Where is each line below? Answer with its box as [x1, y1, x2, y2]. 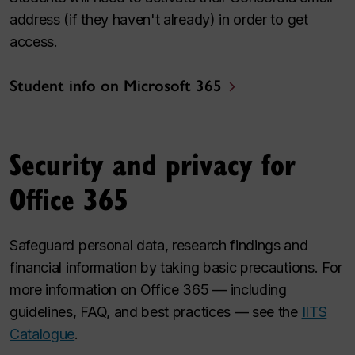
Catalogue [10, 325, 75, 342]
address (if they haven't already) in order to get [10, 10, 308, 28]
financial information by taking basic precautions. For [10, 258, 342, 276]
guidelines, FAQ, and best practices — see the [10, 303, 302, 320]
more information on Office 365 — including [10, 281, 287, 298]
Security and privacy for [10, 142, 296, 184]
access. [10, 32, 58, 50]
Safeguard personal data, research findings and [10, 236, 308, 254]
